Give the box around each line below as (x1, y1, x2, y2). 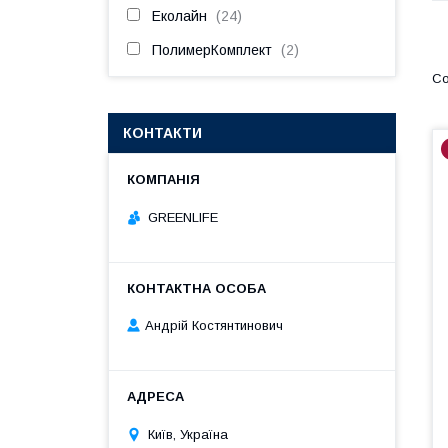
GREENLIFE (148, 209, 218, 225)
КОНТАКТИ (123, 125, 202, 141)
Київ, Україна (148, 426, 228, 442)
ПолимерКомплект (152, 42, 272, 58)
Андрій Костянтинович (145, 318, 283, 334)
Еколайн (152, 8, 207, 24)
